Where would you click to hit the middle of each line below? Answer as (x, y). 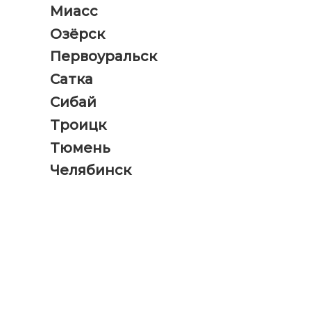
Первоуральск (103, 57)
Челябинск (91, 170)
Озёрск (77, 34)
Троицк (78, 125)
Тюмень (80, 148)
